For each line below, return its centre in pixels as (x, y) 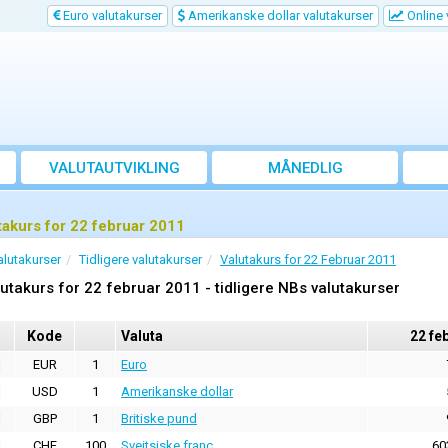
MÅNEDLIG (305, 168)
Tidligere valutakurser (140, 260)
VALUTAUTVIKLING (114, 168)
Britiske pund (159, 419)
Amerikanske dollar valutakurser (279, 15)
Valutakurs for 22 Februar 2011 (308, 260)
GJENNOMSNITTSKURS (305, 190)
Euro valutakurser (111, 15)
